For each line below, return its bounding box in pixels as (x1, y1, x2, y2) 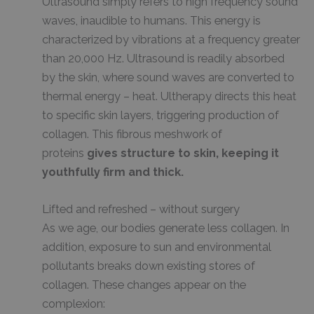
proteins (42, 146, 87, 160)
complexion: (42, 297, 105, 311)
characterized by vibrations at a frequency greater (42, 32, 300, 46)
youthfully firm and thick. (42, 165, 184, 179)
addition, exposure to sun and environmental (42, 240, 271, 254)
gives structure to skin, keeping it (87, 146, 279, 160)
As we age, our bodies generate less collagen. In (42, 221, 289, 235)
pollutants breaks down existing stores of (42, 259, 255, 273)
